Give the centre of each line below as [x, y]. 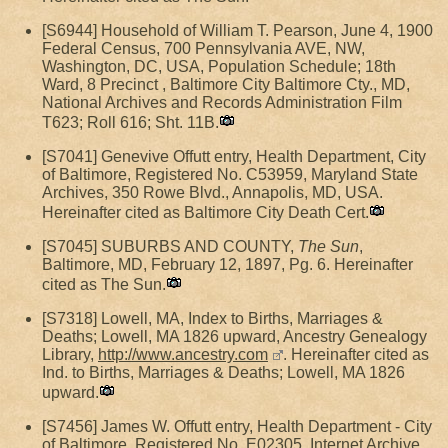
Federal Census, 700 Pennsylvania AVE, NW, [203, 48]
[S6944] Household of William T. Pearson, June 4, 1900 [237, 30]
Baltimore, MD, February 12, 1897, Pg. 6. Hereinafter [227, 264]
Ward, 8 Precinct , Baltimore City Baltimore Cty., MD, [226, 84]
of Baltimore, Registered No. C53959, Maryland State [230, 174]
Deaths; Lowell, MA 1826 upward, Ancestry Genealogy [234, 336]
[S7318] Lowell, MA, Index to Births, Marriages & [212, 318]
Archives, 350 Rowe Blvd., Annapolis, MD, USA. [212, 192]
